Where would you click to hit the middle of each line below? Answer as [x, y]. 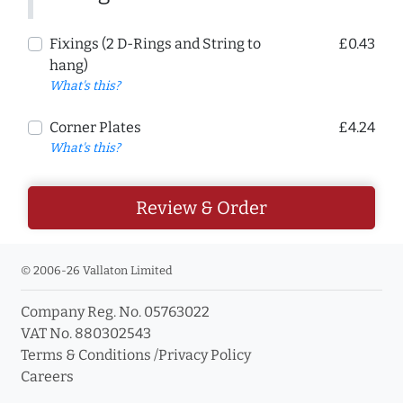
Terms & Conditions [86, 354]
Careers [47, 376]
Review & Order [201, 207]
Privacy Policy [205, 354]
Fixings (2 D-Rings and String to [155, 43]
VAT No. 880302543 [86, 333]
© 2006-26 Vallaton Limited [97, 270]
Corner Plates [95, 127]
